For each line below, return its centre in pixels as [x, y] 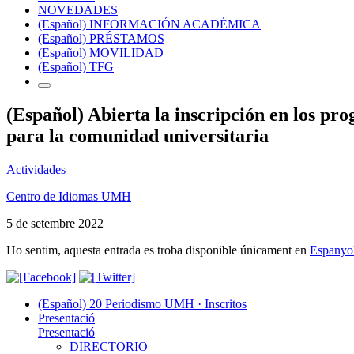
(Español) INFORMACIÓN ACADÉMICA [149, 24]
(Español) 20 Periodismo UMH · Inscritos [142, 303]
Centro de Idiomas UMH [69, 196]
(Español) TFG [76, 66]
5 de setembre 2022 [55, 223]
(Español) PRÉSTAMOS [101, 38]
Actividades [36, 169]
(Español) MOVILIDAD [101, 52]
